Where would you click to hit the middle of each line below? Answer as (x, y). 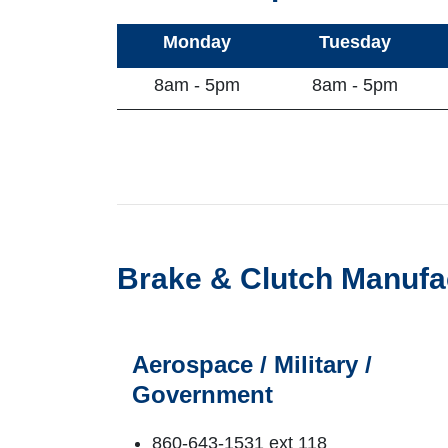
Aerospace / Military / (252, 364)
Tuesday (355, 41)
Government (202, 394)
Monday (196, 41)
